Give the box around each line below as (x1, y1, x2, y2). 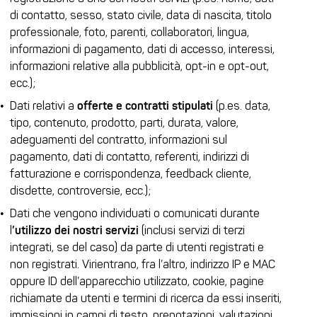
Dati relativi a (10, 99, 77, 113)
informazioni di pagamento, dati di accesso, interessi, (10, 42, 275, 56)
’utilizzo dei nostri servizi (12, 224, 139, 237)
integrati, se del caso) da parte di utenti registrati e (10, 241, 264, 254)
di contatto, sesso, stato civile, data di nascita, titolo (10, 8, 272, 22)
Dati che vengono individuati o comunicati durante (10, 207, 260, 220)
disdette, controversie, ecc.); (10, 184, 151, 197)
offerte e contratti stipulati (77, 99, 213, 113)
